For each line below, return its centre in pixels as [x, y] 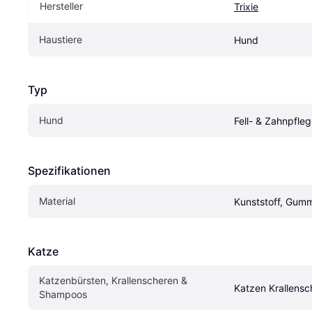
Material [57, 201]
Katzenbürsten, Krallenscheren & [113, 280]
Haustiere [61, 39]
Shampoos [63, 294]
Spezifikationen [69, 170]
